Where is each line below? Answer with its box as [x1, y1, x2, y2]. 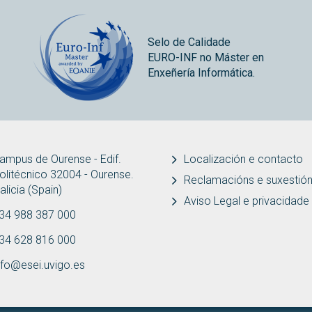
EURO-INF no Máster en [148, 50, 265, 64]
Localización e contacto [184, 153, 303, 166]
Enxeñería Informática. [148, 65, 256, 79]
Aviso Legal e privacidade [184, 194, 309, 208]
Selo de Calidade [148, 35, 231, 49]
